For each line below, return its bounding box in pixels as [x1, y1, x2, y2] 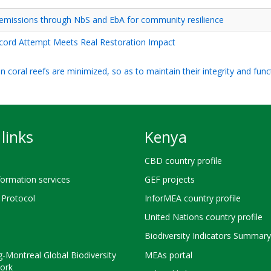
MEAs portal [145, 249, 192, 261]
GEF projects [145, 173, 195, 185]
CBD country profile [145, 154, 222, 166]
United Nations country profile [145, 211, 263, 223]
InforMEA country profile [145, 192, 241, 204]
